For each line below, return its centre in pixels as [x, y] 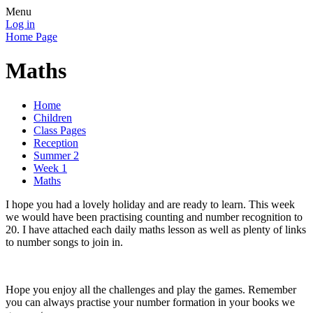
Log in [20, 24]
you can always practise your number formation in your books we [150, 302]
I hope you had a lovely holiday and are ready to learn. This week [150, 204]
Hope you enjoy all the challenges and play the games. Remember [151, 289]
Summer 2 [56, 155]
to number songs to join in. [64, 242]
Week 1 [50, 168]
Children [53, 117]
